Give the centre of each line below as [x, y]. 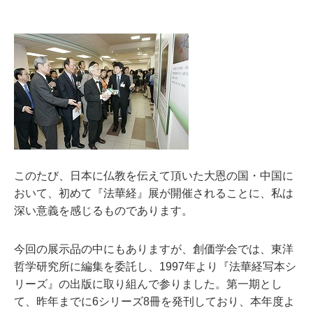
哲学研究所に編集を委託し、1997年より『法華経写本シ [155, 267]
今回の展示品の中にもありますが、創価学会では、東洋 [154, 249]
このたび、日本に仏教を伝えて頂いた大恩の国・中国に [154, 176]
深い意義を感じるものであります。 [103, 211]
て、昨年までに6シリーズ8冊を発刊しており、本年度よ [154, 301]
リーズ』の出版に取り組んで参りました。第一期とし [148, 284]
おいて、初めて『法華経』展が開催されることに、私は [154, 193]
